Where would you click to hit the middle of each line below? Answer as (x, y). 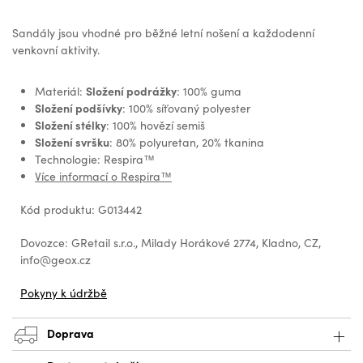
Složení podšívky (79, 108)
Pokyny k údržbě (64, 293)
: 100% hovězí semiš (156, 126)
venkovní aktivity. (56, 50)
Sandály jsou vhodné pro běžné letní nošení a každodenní (163, 33)
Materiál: (60, 92)
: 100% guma (209, 92)
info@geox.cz (56, 260)
